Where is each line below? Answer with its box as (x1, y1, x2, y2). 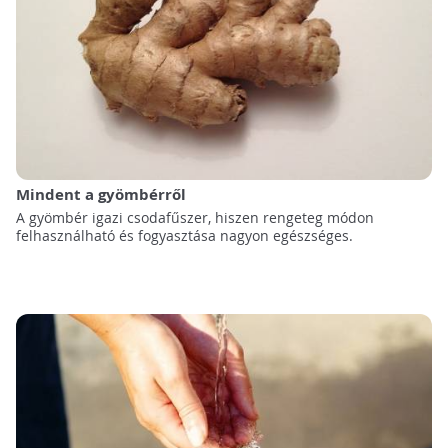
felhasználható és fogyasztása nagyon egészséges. (15, 225, 353, 245)
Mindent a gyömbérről (15, 183, 186, 205)
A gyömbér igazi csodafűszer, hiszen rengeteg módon (15, 207, 374, 227)
